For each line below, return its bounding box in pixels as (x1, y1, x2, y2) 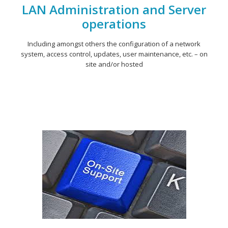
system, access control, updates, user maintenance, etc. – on (20, 49, 208, 59)
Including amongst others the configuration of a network (27, 39, 201, 48)
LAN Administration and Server (22, 1, 206, 18)
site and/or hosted (85, 60, 143, 69)
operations (82, 15, 146, 32)
